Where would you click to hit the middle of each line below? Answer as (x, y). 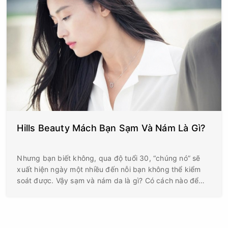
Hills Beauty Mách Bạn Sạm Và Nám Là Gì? (111, 128)
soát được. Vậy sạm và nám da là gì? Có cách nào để (108, 180)
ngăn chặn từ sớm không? (62, 192)
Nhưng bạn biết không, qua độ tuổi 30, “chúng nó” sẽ (109, 158)
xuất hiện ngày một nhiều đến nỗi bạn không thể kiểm (109, 169)
